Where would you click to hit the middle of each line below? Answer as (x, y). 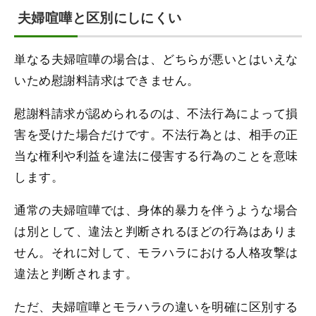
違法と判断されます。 (76, 273)
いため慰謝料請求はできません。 (107, 80)
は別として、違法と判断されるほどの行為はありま (156, 231)
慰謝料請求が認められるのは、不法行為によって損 (156, 113)
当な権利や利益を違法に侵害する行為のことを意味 (156, 155)
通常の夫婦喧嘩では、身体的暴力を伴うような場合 (156, 209)
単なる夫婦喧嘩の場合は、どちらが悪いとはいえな (156, 59)
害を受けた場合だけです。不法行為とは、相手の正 (156, 134)
